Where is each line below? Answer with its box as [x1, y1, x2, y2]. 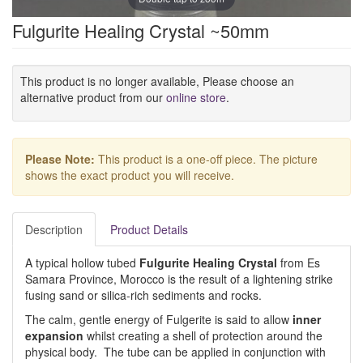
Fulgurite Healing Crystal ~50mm [12, 18, 269, 43]
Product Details [110, 221, 188, 237]
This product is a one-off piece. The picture [95, 151, 318, 167]
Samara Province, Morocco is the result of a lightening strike [25, 271, 333, 287]
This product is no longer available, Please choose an [20, 73, 294, 89]
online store [166, 89, 226, 105]
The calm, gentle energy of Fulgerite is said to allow [25, 311, 293, 327]
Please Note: [25, 151, 95, 167]
